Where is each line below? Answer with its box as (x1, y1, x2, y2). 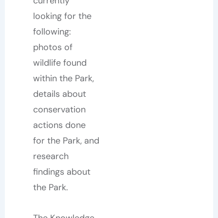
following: (33, 25, 71, 37)
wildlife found (33, 56, 87, 69)
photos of (33, 41, 73, 53)
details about (33, 88, 86, 100)
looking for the (33, 10, 91, 22)
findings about (33, 165, 91, 178)
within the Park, (33, 72, 94, 84)
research (33, 150, 69, 162)
